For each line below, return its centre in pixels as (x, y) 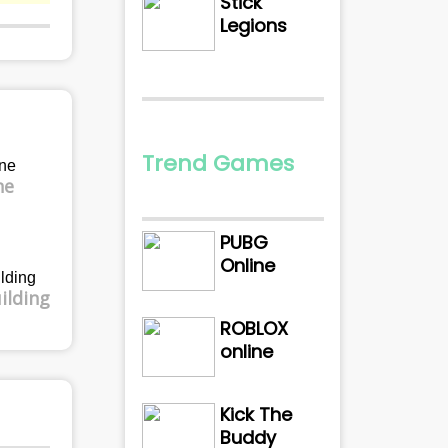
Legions (254, 25)
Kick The (256, 414)
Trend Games (217, 163)
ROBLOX (254, 328)
